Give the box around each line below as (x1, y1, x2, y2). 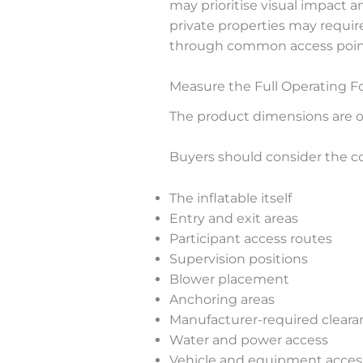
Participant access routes (169, 230, 332, 246)
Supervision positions (169, 250, 308, 267)
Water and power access (169, 331, 328, 348)
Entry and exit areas (169, 210, 298, 226)
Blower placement (169, 271, 289, 287)
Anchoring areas (169, 291, 275, 307)
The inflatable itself (169, 190, 292, 206)
